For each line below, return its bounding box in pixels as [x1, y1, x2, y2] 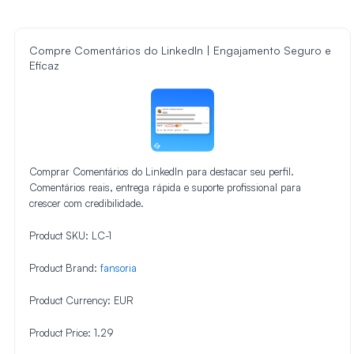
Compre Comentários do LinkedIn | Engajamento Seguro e [29, 43, 331, 58]
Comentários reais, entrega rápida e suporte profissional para [29, 181, 301, 194]
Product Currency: [29, 293, 114, 307]
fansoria [100, 262, 137, 275]
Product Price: [29, 326, 94, 339]
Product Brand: [29, 262, 100, 275]
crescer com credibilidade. [29, 197, 144, 210]
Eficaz [29, 58, 59, 73]
